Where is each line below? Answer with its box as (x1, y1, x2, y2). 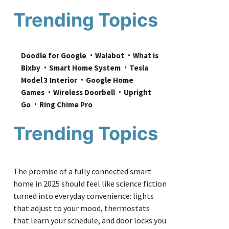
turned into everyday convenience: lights (13, 190, 154, 201)
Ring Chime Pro (39, 99, 93, 109)
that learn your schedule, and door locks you (13, 215, 166, 225)
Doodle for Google (21, 50, 86, 60)
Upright (124, 87, 151, 97)
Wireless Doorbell (53, 87, 115, 97)
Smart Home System (49, 62, 121, 73)
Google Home (86, 75, 133, 85)
